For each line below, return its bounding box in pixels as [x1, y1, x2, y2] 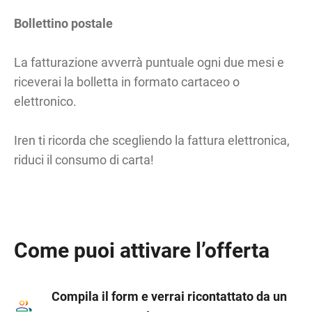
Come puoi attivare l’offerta [14, 237, 270, 263]
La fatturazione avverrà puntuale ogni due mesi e [14, 54, 285, 70]
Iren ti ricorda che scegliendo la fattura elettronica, [14, 132, 290, 148]
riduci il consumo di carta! [14, 152, 155, 167]
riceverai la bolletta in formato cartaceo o [14, 74, 240, 89]
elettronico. [14, 93, 80, 109]
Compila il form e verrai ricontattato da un [52, 288, 288, 304]
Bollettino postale [14, 15, 114, 31]
